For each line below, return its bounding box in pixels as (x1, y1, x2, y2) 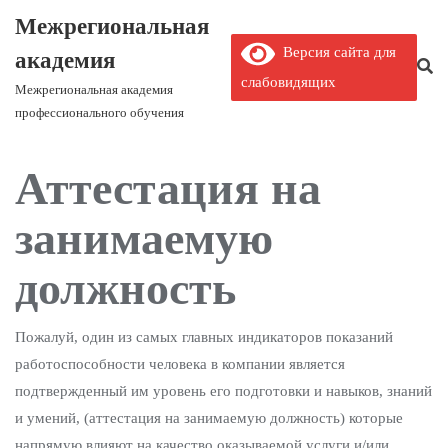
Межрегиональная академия (15, 82, 173, 97)
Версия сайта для (274, 43, 396, 60)
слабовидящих (240, 73, 336, 90)
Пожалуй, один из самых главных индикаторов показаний (15, 329, 393, 345)
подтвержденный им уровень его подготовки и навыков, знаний (15, 383, 432, 399)
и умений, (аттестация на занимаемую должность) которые (15, 410, 403, 426)
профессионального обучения (15, 105, 184, 120)
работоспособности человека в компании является (15, 356, 345, 372)
